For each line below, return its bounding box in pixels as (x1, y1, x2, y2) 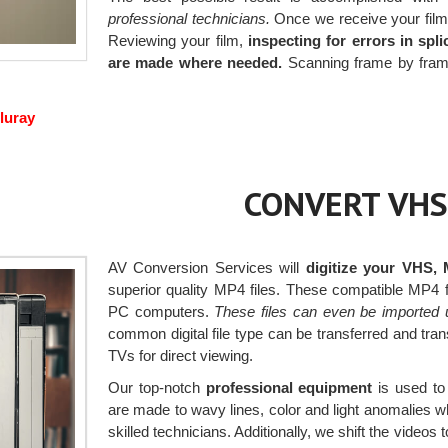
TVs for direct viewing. (107, 347, 253, 365)
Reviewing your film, (107, 32, 248, 50)
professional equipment (205, 379, 373, 397)
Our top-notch (107, 379, 206, 397)
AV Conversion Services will (107, 259, 306, 277)
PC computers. (107, 303, 215, 321)
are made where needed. (107, 54, 283, 72)
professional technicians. (107, 10, 270, 28)
